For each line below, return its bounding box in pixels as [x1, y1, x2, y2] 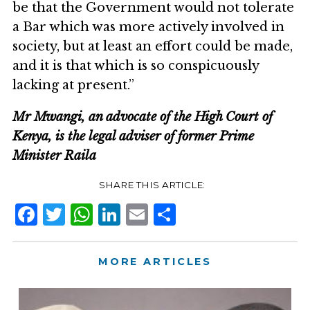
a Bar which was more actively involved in [12, 19, 284, 35]
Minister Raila [12, 147, 96, 163]
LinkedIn [120, 200, 226, 228]
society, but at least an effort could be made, [12, 38, 293, 54]
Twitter [65, 200, 148, 228]
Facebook [37, 200, 148, 228]
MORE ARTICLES [98, 255, 212, 268]
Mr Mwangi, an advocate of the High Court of [12, 109, 273, 125]
